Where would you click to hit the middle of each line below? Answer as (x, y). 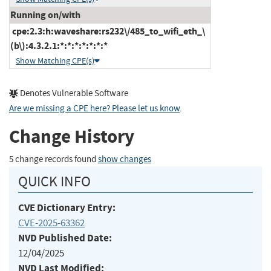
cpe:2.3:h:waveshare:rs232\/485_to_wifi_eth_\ (108, 31)
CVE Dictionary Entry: (67, 207)
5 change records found (54, 159)
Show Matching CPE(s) (55, 60)
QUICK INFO (54, 181)
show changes (125, 159)
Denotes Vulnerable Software (73, 93)
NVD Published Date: (65, 238)
